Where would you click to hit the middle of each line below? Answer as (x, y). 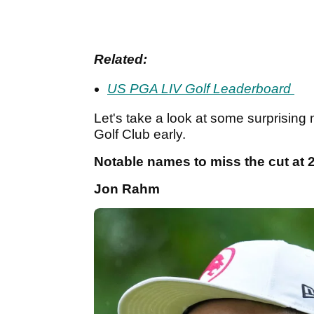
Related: (121, 60)
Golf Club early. (142, 135)
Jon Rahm (127, 189)
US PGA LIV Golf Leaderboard (201, 89)
